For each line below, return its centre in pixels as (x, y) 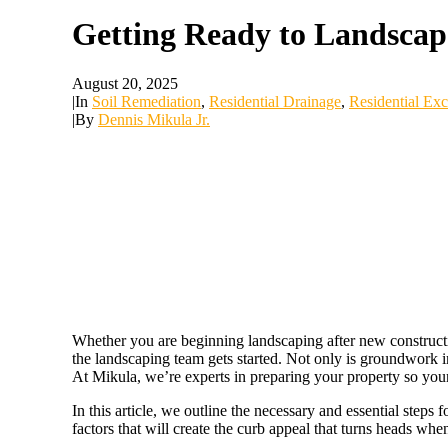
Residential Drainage (275, 101)
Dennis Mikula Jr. (154, 119)
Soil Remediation (146, 101)
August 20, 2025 (125, 83)
